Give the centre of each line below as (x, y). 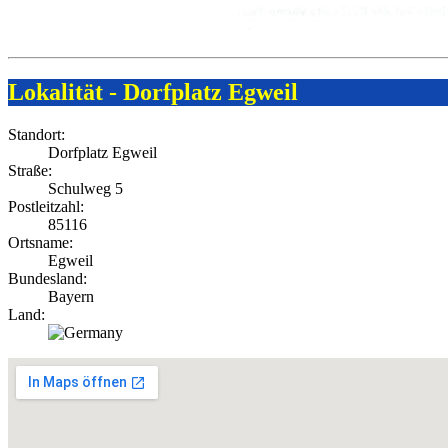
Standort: (36, 134)
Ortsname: (40, 242)
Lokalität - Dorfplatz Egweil (153, 91)
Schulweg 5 (85, 188)
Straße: (30, 170)
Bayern (71, 296)
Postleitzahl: (46, 206)
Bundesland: (47, 278)
